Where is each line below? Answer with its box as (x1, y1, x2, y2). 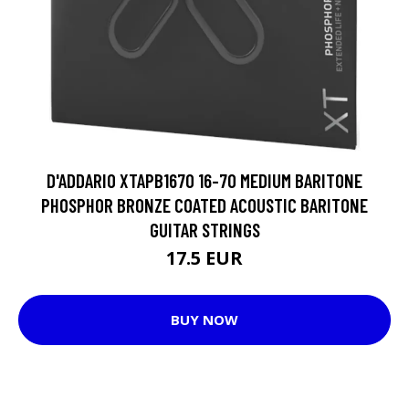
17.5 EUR (166, 245, 243, 270)
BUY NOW (171, 310, 238, 329)
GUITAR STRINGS (149, 217, 260, 241)
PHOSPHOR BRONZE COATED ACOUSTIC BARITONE (41, 193, 368, 216)
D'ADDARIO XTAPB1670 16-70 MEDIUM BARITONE (47, 168, 362, 192)
